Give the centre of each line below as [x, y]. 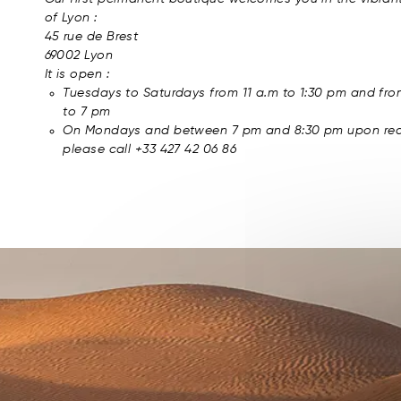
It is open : [77, 74]
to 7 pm [87, 111]
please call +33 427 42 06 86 [149, 149]
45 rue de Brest [91, 36]
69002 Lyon [79, 55]
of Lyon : [71, 17]
